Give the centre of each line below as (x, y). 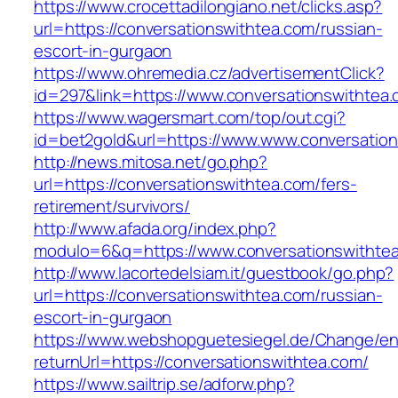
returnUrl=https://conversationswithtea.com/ (201, 362)
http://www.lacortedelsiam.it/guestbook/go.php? (214, 273)
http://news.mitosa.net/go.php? (151, 162)
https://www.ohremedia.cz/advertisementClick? (209, 73)
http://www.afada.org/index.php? (155, 229)
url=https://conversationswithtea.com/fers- (195, 184)
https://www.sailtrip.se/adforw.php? (164, 384)
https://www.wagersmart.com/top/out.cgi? (190, 118)
